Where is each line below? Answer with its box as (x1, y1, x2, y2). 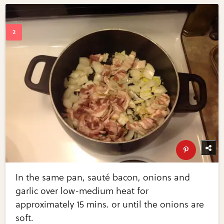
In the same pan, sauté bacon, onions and (15, 172, 190, 183)
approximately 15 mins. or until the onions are (15, 199, 204, 210)
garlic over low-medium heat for (15, 185, 149, 197)
